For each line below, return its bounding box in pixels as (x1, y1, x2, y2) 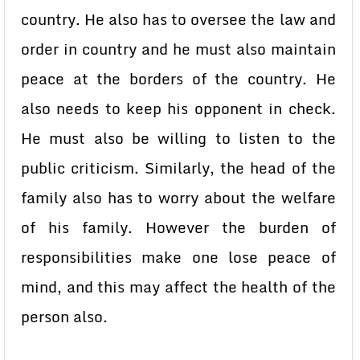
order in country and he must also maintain (21, 37, 336, 61)
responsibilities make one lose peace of (21, 245, 336, 269)
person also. (21, 305, 108, 329)
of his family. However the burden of (21, 215, 336, 239)
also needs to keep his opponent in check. (21, 96, 336, 121)
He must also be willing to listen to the (21, 126, 336, 150)
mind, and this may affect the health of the (21, 275, 336, 299)
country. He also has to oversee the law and (21, 7, 336, 31)
